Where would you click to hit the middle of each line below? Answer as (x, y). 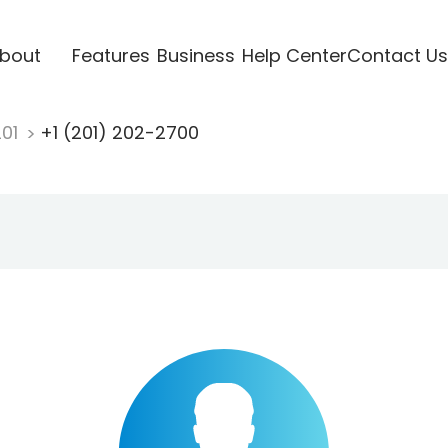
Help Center (294, 55)
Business (195, 55)
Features (110, 55)
